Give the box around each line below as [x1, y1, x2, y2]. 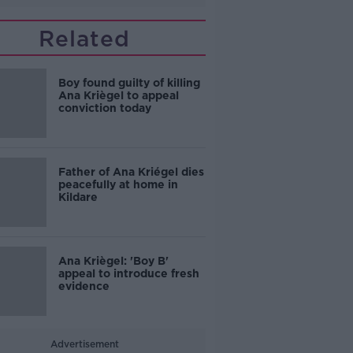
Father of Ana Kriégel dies [58, 165, 204, 178]
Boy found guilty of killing [58, 76, 200, 89]
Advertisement [50, 338, 119, 350]
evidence [58, 280, 110, 292]
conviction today [58, 102, 151, 114]
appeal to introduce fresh [58, 267, 199, 280]
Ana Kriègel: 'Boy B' [58, 255, 169, 267]
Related [39, 25, 131, 52]
